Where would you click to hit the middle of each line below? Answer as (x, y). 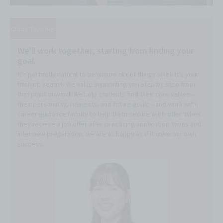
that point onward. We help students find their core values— (107, 94)
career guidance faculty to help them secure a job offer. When (109, 113)
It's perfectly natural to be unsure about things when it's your (108, 74)
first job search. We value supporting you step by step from (106, 84)
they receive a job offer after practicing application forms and (109, 123)
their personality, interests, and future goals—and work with (107, 104)
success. (31, 143)
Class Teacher (33, 28)
